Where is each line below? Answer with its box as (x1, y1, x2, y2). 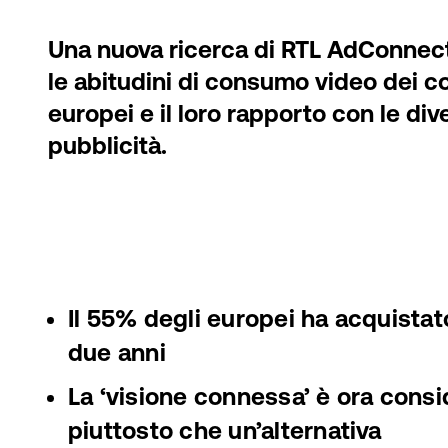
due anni (68, 339, 166, 366)
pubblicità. (48, 132, 167, 159)
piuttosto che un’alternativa (68, 417, 382, 444)
